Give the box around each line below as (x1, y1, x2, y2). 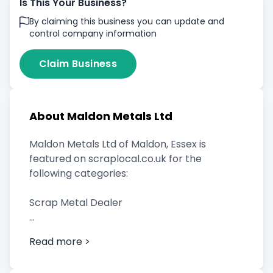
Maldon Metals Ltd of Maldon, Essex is (29, 137, 206, 151)
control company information (29, 27, 157, 40)
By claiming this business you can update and (29, 15, 224, 27)
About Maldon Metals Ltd (29, 108, 172, 124)
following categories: (29, 166, 128, 180)
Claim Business (38, 57, 118, 71)
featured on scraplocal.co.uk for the (29, 152, 202, 166)
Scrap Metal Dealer (29, 196, 122, 210)
